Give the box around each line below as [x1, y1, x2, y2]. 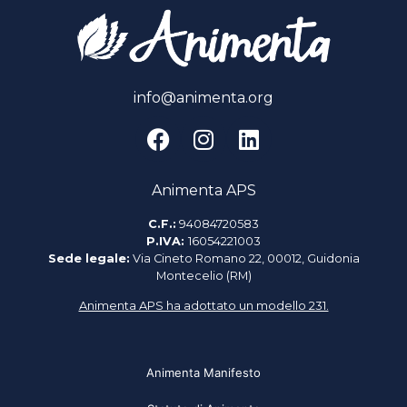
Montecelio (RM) [155, 268, 252, 283]
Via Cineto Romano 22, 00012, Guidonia [129, 251, 360, 265]
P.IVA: [146, 233, 188, 248]
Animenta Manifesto [146, 365, 261, 381]
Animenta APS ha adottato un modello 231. [78, 298, 329, 313]
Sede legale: [47, 251, 130, 265]
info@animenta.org [134, 89, 273, 107]
